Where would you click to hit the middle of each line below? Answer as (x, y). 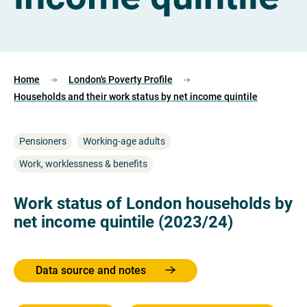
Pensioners (43, 141)
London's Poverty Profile (121, 79)
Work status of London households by (153, 204)
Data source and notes (92, 270)
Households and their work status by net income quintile (136, 97)
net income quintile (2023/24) (123, 222)
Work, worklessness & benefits (83, 164)
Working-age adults (124, 141)
